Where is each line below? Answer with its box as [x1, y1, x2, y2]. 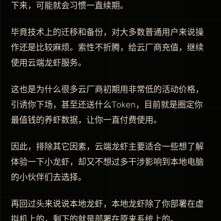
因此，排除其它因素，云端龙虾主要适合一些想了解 [11, 142, 204, 152]
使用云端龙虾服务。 [11, 58, 86, 68]
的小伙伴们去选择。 [11, 172, 86, 183]
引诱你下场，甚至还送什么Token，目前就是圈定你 [11, 100, 203, 110]
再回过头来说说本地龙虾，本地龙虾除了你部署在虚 [11, 199, 204, 209]
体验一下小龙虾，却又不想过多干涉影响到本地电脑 [11, 157, 204, 167]
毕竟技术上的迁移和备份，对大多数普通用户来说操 [11, 27, 204, 37]
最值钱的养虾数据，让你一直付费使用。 [11, 115, 162, 125]
